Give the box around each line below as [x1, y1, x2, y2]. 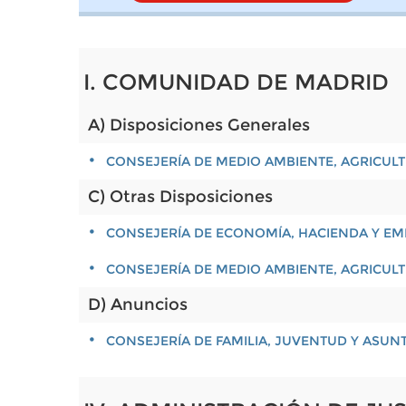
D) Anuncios [88, 295, 188, 314]
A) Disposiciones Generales [88, 115, 310, 135]
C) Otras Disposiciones [88, 187, 273, 207]
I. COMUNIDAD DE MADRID [83, 69, 389, 95]
